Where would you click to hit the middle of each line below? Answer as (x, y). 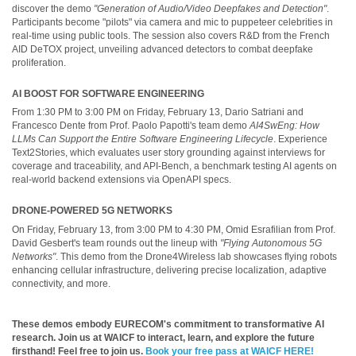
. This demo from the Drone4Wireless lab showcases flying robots (196, 256)
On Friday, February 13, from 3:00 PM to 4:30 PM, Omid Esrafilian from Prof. (174, 229)
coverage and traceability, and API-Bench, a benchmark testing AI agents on (174, 166)
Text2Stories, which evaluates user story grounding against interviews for (168, 153)
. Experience (300, 139)
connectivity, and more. (61, 283)
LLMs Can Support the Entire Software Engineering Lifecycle (143, 139)
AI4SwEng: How (284, 126)
